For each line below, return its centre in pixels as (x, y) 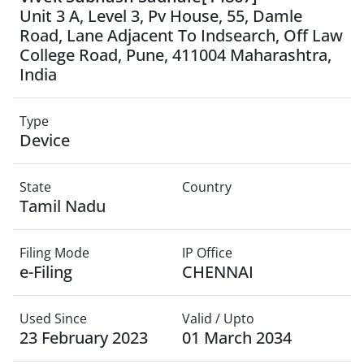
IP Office (207, 253)
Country (207, 187)
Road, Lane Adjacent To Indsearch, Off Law (181, 35)
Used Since (53, 318)
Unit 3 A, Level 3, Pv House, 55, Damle (161, 16)
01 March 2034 (237, 338)
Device (45, 140)
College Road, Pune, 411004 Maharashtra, (175, 55)
